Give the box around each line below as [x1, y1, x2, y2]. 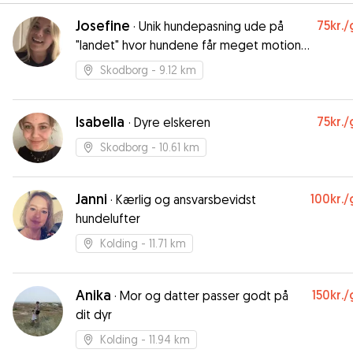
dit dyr [76, 307, 112, 322]
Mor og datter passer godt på [120, 288, 288, 303]
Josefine [76, 17, 130, 35]
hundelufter [76, 210, 140, 226]
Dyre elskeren [134, 114, 210, 130]
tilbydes [76, 56, 121, 72]
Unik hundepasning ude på [139, 18, 284, 34]
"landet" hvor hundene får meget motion [76, 37, 301, 53]
